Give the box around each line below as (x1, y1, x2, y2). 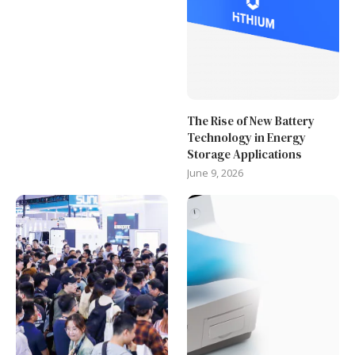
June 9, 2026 (187, 166, 244, 181)
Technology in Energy (187, 129, 307, 147)
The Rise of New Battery (187, 113, 315, 130)
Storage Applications (187, 146, 303, 163)
